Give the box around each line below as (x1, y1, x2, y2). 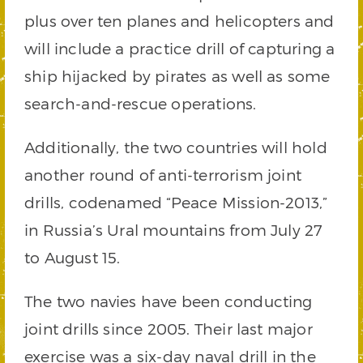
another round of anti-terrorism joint (24, 165, 302, 185)
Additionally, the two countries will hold (24, 138, 327, 157)
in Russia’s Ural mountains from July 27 (24, 220, 323, 240)
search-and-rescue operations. (24, 94, 257, 113)
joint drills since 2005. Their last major (24, 319, 313, 339)
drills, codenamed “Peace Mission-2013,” (24, 193, 328, 212)
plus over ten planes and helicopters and (24, 11, 335, 31)
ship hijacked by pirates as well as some (24, 66, 331, 86)
